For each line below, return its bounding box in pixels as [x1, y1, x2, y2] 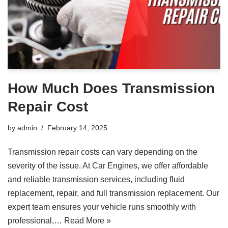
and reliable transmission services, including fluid [8, 175, 185, 184]
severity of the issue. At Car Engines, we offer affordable [8, 161, 208, 170]
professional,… [8, 216, 64, 225]
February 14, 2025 [47, 124, 107, 132]
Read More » [64, 216, 111, 225]
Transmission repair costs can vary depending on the [8, 148, 197, 157]
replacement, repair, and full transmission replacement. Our [8, 189, 219, 198]
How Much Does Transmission [8, 80, 215, 97]
